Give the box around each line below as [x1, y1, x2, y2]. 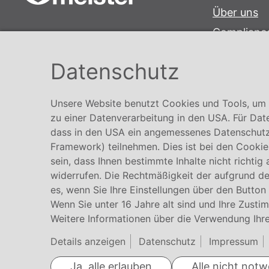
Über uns [213, 5, 258, 19]
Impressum [209, 235, 258, 247]
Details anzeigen [50, 235, 125, 247]
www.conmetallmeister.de [22, 99, 154, 112]
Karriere [213, 65, 253, 78]
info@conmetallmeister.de [22, 83, 154, 96]
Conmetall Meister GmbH [22, 34, 149, 47]
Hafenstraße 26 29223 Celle [22, 50, 165, 64]
